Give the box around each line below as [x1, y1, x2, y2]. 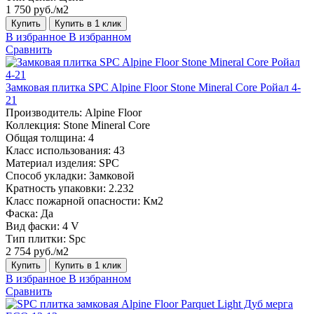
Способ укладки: [6, 169, 86, 182]
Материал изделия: [6, 156, 96, 169]
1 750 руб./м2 [6, 3, 69, 15]
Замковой [89, 169, 135, 182]
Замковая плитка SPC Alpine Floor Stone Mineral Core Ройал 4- [6, 81, 301, 93]
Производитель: [6, 106, 82, 118]
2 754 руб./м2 [6, 245, 69, 257]
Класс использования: [6, 144, 111, 156]
